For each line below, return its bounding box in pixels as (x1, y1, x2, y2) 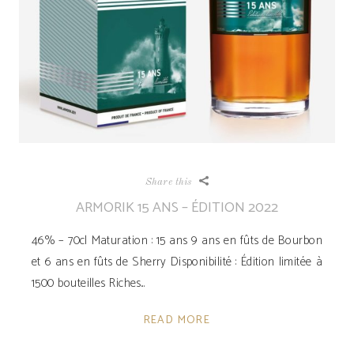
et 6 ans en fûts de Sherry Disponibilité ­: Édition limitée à (32, 251, 322, 272)
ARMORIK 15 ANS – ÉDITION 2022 (76, 195, 278, 220)
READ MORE (143, 311, 211, 330)
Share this (145, 176, 192, 187)
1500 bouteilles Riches (32, 273, 141, 293)
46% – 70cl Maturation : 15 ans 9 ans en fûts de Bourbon (32, 230, 322, 250)
